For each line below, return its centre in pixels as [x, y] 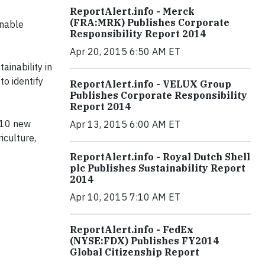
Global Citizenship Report [135, 252]
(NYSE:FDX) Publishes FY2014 [144, 241]
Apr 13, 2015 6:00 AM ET [125, 124]
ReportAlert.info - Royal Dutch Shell [160, 157]
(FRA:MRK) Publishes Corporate [150, 22]
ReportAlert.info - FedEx [132, 230]
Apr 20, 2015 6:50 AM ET [125, 51]
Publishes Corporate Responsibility [159, 95]
